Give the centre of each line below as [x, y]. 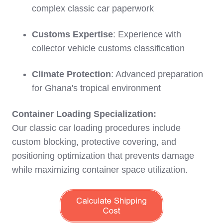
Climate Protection [71, 74]
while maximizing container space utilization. [100, 170]
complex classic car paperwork [93, 9]
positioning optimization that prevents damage [103, 156]
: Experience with [147, 35]
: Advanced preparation [157, 74]
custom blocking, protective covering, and [94, 142]
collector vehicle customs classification [108, 49]
